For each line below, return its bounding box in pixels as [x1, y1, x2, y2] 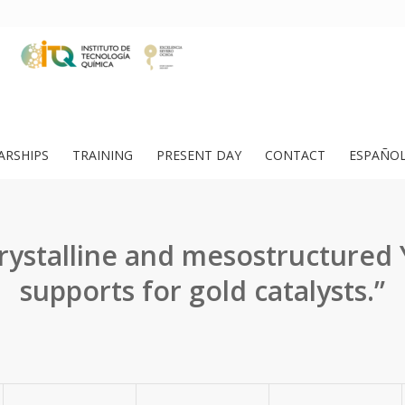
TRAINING [72, 146, 133, 164]
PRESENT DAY [156, 146, 241, 164]
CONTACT [265, 146, 325, 164]
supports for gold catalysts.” [20, 272, 385, 309]
